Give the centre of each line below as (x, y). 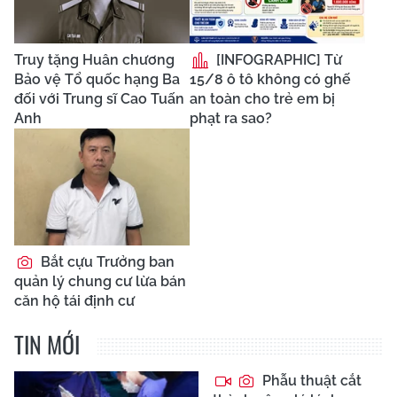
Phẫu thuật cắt (310, 380)
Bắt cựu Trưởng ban (106, 261)
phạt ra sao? (231, 118)
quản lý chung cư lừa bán (100, 281)
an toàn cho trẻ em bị (262, 98)
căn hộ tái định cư (74, 300)
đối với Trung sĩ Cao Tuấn (99, 98)
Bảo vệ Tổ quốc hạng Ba (97, 79)
